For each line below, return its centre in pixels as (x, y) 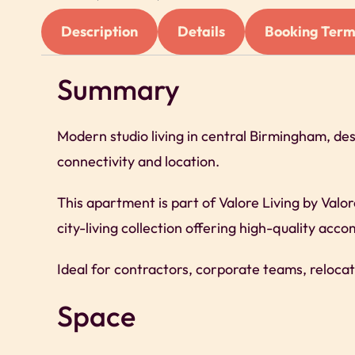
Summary (118, 89)
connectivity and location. (138, 161)
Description (99, 31)
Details (201, 31)
